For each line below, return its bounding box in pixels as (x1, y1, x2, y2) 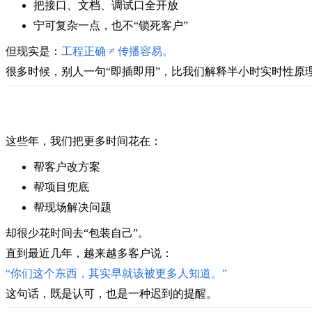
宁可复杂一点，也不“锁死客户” (33, 19, 188, 31)
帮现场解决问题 (33, 201, 111, 213)
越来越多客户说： (84, 247, 173, 259)
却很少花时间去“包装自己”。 (6, 226, 149, 239)
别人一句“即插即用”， (61, 65, 171, 77)
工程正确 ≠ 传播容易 (61, 45, 162, 57)
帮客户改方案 (33, 160, 100, 173)
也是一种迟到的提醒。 (106, 287, 217, 299)
